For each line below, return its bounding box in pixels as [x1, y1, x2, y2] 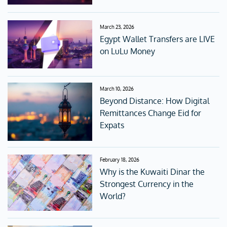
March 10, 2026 [100, 85, 134, 92]
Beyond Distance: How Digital [100, 95, 210, 106]
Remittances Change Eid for [100, 107, 202, 118]
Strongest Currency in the [100, 178, 194, 189]
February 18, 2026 [100, 156, 140, 163]
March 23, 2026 [100, 24, 135, 30]
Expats [100, 120, 125, 130]
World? [100, 191, 126, 201]
